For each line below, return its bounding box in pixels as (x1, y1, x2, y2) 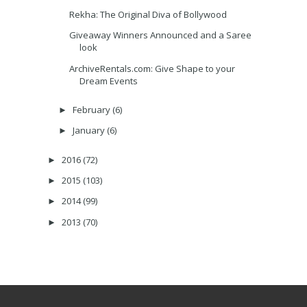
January (72, 124, 107, 137)
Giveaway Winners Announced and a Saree (69, 29, 252, 42)
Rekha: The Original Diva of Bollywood (69, 8, 228, 21)
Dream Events (79, 74, 138, 87)
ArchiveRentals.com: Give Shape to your (69, 62, 236, 75)
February (72, 103, 112, 116)
